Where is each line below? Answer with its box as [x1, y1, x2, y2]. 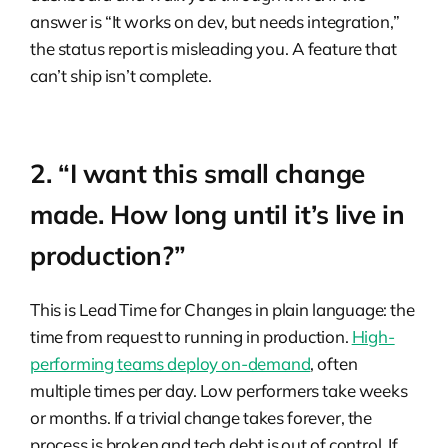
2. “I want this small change [30, 156, 366, 190]
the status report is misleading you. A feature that [30, 37, 397, 59]
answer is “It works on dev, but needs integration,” [30, 10, 400, 32]
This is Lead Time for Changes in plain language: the [30, 298, 415, 320]
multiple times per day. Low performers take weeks [30, 379, 408, 401]
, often [310, 352, 358, 374]
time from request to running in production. [30, 325, 352, 347]
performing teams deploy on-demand [30, 352, 311, 374]
